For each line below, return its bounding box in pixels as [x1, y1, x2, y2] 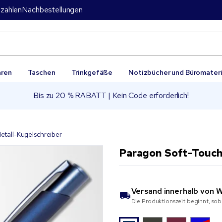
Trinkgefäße [71, 68, 113, 77]
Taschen [27, 68, 55, 77]
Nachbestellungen [22, 4, 83, 15]
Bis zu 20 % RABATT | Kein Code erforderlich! [33, 90, 189, 101]
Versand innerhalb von [131, 186, 216, 196]
